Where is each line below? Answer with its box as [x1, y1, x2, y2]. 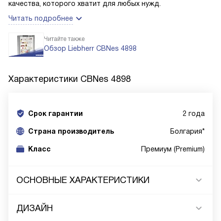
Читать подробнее [8, 14, 73, 22]
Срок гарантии [28, 110, 83, 117]
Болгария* [170, 127, 205, 135]
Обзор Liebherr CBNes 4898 [44, 44, 137, 52]
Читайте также [44, 36, 85, 42]
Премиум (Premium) [141, 145, 205, 153]
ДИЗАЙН [16, 203, 53, 213]
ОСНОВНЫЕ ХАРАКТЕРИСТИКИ [16, 175, 149, 185]
